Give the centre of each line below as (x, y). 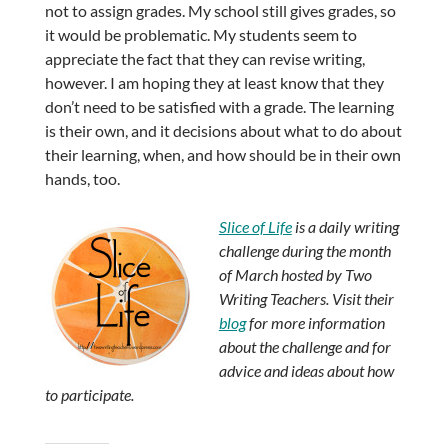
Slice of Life (255, 227)
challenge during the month (304, 251)
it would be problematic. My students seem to (200, 35)
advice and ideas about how (306, 371)
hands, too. (82, 179)
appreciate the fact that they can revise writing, (204, 59)
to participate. (89, 395)
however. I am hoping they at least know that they (214, 83)
